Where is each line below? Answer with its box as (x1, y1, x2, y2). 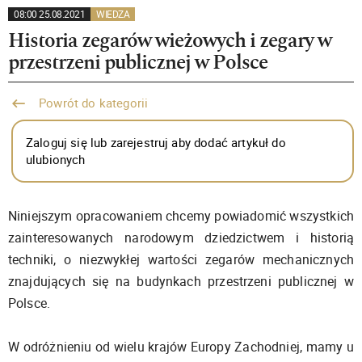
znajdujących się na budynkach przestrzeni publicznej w (8, 272, 354, 290)
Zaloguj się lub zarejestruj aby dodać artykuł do (26, 134, 286, 150)
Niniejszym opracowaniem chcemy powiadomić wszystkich (8, 207, 354, 225)
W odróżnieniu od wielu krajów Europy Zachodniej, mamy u (8, 338, 354, 356)
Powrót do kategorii (36, 95, 149, 111)
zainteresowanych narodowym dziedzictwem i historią (8, 229, 354, 246)
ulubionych (26, 151, 86, 167)
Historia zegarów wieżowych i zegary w (8, 30, 331, 51)
